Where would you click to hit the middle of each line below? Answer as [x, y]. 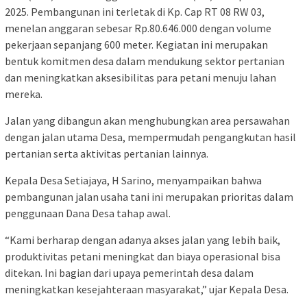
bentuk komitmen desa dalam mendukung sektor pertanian [145, 61]
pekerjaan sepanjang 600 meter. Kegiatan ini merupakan [136, 45]
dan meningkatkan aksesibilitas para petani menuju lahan [140, 78]
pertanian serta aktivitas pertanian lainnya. [107, 154]
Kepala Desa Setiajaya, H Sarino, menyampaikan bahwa [133, 181]
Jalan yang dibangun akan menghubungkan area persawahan [147, 121]
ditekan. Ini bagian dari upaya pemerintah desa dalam [129, 273]
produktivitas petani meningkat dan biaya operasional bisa [143, 257]
